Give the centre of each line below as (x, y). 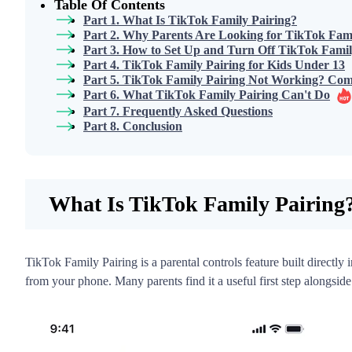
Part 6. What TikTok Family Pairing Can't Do (207, 94)
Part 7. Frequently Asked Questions (178, 112)
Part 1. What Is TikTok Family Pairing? (190, 20)
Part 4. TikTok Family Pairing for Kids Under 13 (214, 64)
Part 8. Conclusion (133, 126)
